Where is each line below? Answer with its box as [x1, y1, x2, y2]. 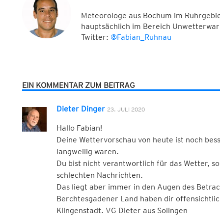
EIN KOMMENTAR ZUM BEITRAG [22, 81, 135, 90]
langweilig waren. [56, 147, 119, 157]
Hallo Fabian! [56, 123, 102, 133]
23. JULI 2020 [107, 106, 145, 113]
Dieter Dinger [56, 104, 105, 114]
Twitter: [81, 32, 110, 42]
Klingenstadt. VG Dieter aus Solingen [56, 206, 188, 216]
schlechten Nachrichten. [56, 170, 143, 180]
